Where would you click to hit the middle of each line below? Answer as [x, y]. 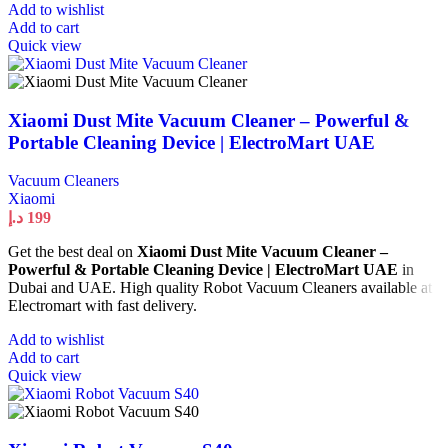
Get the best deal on [72, 252]
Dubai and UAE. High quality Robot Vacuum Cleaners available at [220, 288]
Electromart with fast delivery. [102, 306]
